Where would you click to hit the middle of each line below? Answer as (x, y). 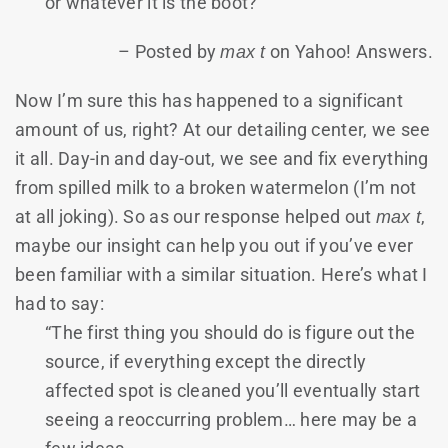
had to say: (60, 303)
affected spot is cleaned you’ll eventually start (233, 390)
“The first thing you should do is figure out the (230, 332)
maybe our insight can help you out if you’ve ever (214, 245)
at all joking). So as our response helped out (195, 216)
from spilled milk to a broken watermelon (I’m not (216, 187)
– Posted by (169, 51)
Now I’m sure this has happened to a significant (209, 100)
